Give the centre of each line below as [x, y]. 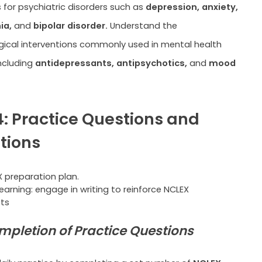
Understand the [142, 26]
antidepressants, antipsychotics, [112, 63]
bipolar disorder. [70, 26]
